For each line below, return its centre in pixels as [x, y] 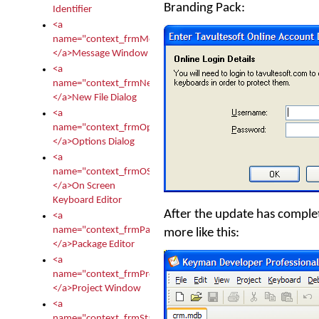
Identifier [72, 10]
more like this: [202, 233]
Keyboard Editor [87, 200]
